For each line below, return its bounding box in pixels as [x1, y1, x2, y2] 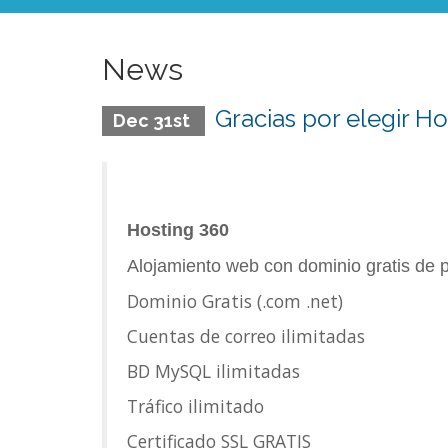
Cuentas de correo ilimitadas [127, 324, 365, 348]
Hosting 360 [127, 220, 229, 240]
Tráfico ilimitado [127, 394, 264, 418]
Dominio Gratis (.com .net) [127, 289, 343, 313]
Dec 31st [112, 110, 194, 131]
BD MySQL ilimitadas [127, 359, 300, 383]
